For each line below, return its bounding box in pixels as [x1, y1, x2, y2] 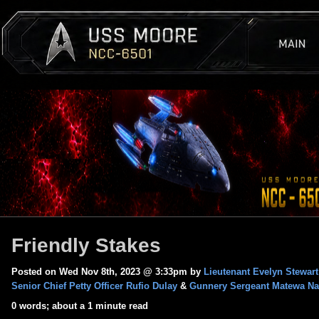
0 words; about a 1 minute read [11, 300, 148, 311]
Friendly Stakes [11, 234, 161, 256]
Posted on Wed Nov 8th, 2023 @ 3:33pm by [11, 266, 204, 277]
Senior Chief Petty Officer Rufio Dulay [11, 281, 177, 291]
